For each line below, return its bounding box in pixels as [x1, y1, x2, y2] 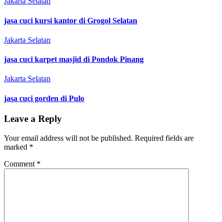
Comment [4, 159, 37, 168]
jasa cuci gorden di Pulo [4, 94, 84, 103]
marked [4, 142, 29, 151]
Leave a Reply [4, 113, 62, 124]
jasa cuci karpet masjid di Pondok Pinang [4, 55, 144, 64]
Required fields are [135, 133, 194, 142]
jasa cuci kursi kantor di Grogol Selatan [4, 16, 137, 25]
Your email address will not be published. [4, 133, 133, 142]
